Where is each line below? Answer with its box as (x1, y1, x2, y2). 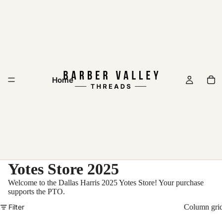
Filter (8, 203, 24, 211)
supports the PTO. (8, 187, 65, 196)
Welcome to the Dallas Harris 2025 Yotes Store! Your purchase (8, 178, 204, 187)
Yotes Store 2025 (8, 160, 119, 178)
